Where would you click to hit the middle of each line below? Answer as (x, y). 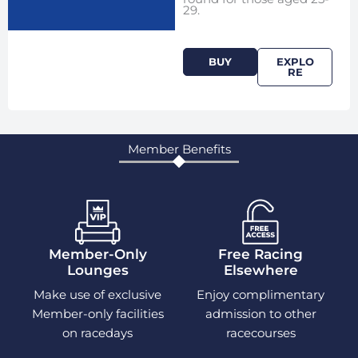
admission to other (261, 313)
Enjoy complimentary (261, 294)
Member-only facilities (97, 313)
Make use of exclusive (97, 294)
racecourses (261, 332)
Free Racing (261, 255)
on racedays (97, 332)
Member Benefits (179, 150)
